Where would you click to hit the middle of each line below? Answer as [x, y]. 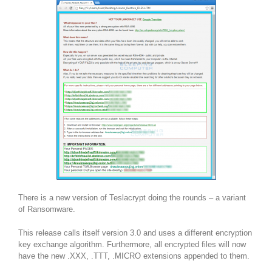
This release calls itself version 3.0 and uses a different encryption [135, 233]
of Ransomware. [47, 209]
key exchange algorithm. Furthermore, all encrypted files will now [132, 245]
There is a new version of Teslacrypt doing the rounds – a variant [132, 198]
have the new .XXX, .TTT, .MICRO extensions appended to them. [134, 256]
